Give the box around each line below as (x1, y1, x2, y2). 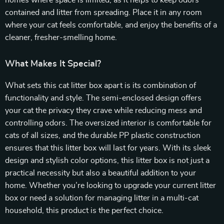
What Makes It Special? (5, 59, 101, 68)
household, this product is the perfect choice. (5, 206, 163, 214)
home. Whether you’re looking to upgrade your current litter (5, 181, 216, 189)
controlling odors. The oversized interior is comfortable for (5, 119, 211, 127)
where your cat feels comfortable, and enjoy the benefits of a (5, 21, 217, 29)
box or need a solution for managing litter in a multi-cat (5, 194, 198, 202)
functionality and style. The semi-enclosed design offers (5, 94, 201, 102)
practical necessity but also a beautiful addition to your (5, 169, 196, 177)
